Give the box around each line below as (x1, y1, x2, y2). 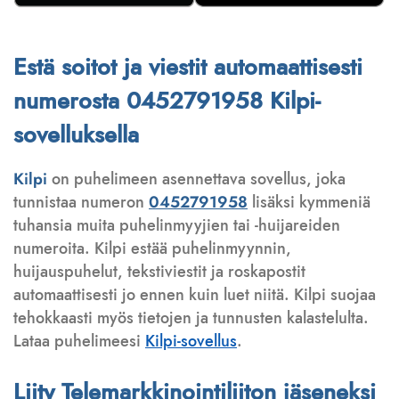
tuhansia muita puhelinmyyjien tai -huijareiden (13, 214, 340, 238)
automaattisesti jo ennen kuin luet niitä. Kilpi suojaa (13, 283, 376, 307)
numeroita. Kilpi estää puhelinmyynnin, (13, 237, 291, 261)
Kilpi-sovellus (145, 330, 237, 354)
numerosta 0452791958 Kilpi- (13, 84, 321, 118)
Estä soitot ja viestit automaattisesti (13, 50, 362, 85)
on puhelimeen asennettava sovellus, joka (47, 167, 346, 191)
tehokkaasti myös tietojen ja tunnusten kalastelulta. (13, 306, 369, 330)
